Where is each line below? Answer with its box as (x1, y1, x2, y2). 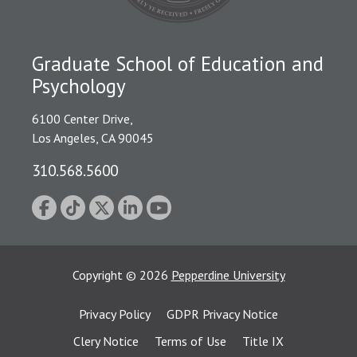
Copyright (72, 267, 126, 284)
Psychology (32, 73, 126, 100)
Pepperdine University (171, 267, 285, 284)
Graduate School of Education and (32, 51, 324, 77)
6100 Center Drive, (32, 111, 133, 127)
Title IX (242, 333, 284, 350)
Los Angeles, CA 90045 (32, 130, 154, 147)
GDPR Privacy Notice (167, 306, 278, 323)
